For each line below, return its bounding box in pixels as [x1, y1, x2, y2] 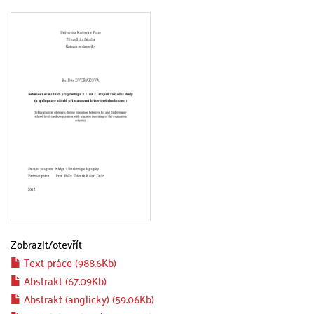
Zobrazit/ [11, 233, 53, 254]
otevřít [53, 233, 82, 254]
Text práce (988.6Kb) [21, 252, 116, 272]
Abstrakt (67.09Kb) [21, 270, 107, 290]
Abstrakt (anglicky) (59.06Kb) [21, 288, 154, 308]
